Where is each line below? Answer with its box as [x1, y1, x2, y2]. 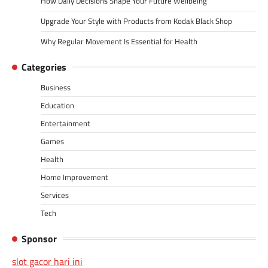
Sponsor [22, 231, 57, 246]
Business [41, 81, 71, 93]
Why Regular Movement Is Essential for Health [41, 35, 197, 47]
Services [41, 188, 69, 201]
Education [41, 99, 74, 111]
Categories [22, 59, 66, 74]
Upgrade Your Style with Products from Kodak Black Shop [41, 14, 232, 27]
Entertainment [41, 117, 90, 129]
